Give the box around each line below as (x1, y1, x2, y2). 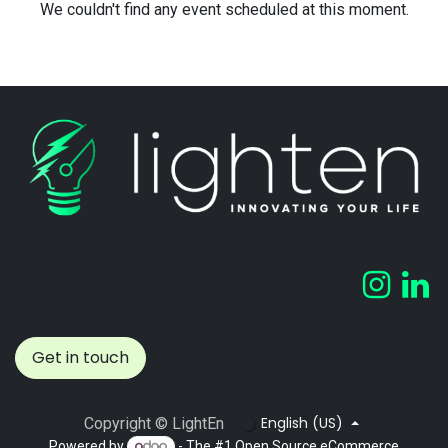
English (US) (261, 413, 344, 434)
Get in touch (32, 345, 129, 369)
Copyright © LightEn (83, 413, 224, 433)
